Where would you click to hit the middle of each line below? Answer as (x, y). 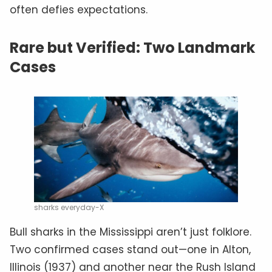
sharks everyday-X (69, 208)
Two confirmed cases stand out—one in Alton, (130, 250)
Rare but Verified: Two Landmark (132, 47)
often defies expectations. (79, 9)
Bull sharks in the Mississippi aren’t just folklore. (131, 232)
